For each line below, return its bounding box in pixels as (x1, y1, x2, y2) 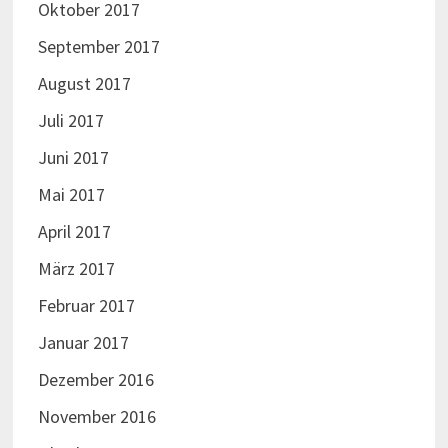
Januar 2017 (37, 331, 129, 355)
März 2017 (37, 257, 115, 281)
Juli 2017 (37, 109, 104, 133)
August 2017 (37, 72, 131, 96)
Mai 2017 (37, 183, 105, 207)
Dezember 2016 (37, 368, 154, 392)
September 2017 (37, 35, 160, 59)
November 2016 (37, 405, 156, 429)
